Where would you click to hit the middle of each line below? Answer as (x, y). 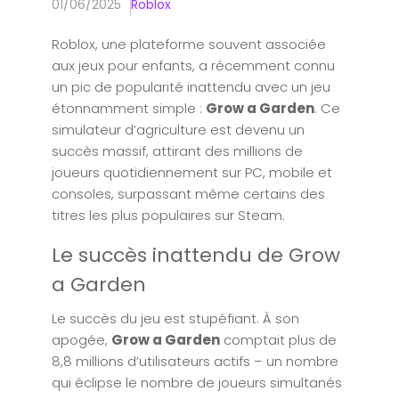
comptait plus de (278, 340)
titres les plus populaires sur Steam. (168, 215)
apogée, (81, 340)
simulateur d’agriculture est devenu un (178, 130)
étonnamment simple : (129, 108)
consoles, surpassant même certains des (188, 194)
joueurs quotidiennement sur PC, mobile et (192, 172)
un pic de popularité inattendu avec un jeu (191, 87)
